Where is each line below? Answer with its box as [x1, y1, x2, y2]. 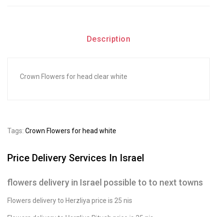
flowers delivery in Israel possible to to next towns [7, 177, 203, 187]
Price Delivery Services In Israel [7, 152, 144, 164]
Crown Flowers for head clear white [20, 72, 127, 80]
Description [86, 34, 131, 44]
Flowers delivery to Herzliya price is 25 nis [7, 196, 132, 204]
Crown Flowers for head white [25, 126, 116, 135]
